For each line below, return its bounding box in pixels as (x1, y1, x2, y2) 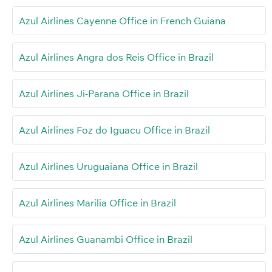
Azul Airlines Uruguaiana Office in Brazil (19, 160, 198, 172)
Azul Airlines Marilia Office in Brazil (19, 196, 176, 209)
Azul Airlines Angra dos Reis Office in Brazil (19, 50, 214, 63)
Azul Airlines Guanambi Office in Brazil (19, 233, 192, 245)
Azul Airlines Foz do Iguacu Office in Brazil (19, 123, 210, 136)
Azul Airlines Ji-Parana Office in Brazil (19, 87, 189, 100)
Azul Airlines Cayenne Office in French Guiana (19, 14, 226, 27)
